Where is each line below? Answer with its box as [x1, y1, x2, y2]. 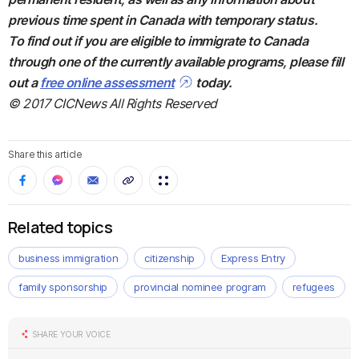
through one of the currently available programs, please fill [8, 54, 344, 70]
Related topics [8, 216, 112, 238]
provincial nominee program [133, 280, 266, 293]
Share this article [8, 148, 83, 160]
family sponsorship [18, 280, 107, 293]
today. [192, 75, 232, 91]
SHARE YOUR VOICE [32, 329, 111, 339]
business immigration [18, 252, 119, 264]
